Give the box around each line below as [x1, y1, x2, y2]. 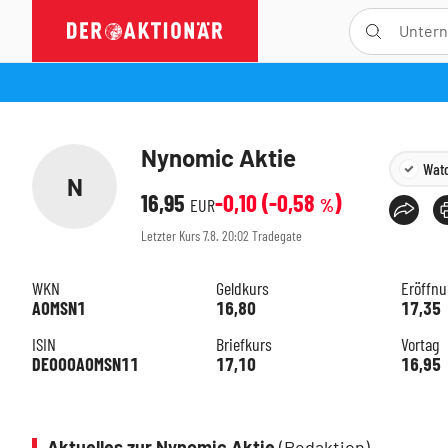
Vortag [400, 333, 439, 355]
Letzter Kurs [141, 226, 203, 244]
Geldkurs [216, 277, 270, 299]
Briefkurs [216, 333, 273, 355]
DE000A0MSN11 [32, 353, 139, 375]
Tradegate [252, 226, 302, 244]
